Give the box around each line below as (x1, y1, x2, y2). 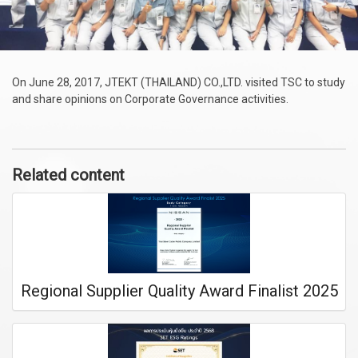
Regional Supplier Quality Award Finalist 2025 (21, 281, 338, 300)
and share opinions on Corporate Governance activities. (12, 93, 288, 105)
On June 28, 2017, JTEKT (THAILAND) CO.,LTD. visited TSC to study (12, 76, 345, 89)
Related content (12, 165, 125, 185)
